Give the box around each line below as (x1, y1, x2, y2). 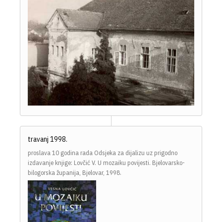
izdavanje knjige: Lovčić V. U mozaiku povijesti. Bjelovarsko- (28, 158, 185, 167)
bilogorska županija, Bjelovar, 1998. (28, 168, 121, 177)
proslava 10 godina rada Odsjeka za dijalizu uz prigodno (28, 148, 177, 157)
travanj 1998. (28, 134, 67, 144)
